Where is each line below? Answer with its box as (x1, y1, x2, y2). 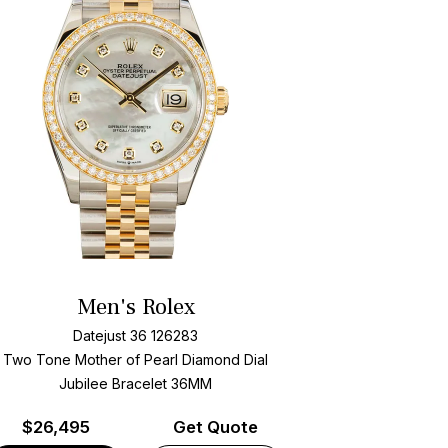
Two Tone (3, 350, 72, 368)
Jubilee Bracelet (59, 374, 172, 392)
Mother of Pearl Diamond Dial (75, 350, 269, 368)
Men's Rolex (76, 292, 195, 323)
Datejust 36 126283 (73, 326, 199, 344)
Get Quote (173, 417, 259, 438)
